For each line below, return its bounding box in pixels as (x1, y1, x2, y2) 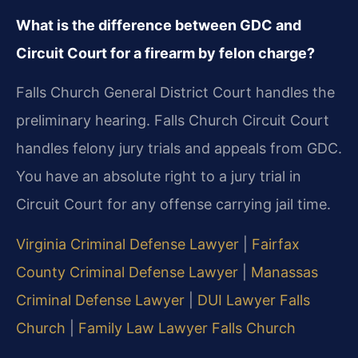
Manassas (251, 263, 318, 280)
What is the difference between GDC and (16, 16, 301, 34)
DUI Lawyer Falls (197, 291, 310, 308)
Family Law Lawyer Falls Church (78, 319, 296, 336)
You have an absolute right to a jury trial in (16, 168, 301, 185)
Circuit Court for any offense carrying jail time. (16, 196, 331, 213)
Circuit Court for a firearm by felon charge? (16, 44, 315, 62)
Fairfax (252, 235, 300, 253)
